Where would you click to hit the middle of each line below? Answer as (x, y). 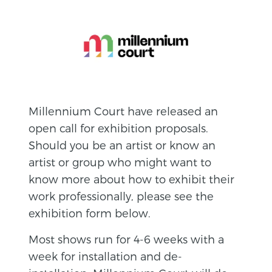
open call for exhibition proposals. (119, 127)
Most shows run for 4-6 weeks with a (127, 239)
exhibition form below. (90, 212)
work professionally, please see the (121, 195)
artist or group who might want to (120, 161)
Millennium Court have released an (124, 110)
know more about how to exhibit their (132, 178)
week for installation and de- (106, 256)
